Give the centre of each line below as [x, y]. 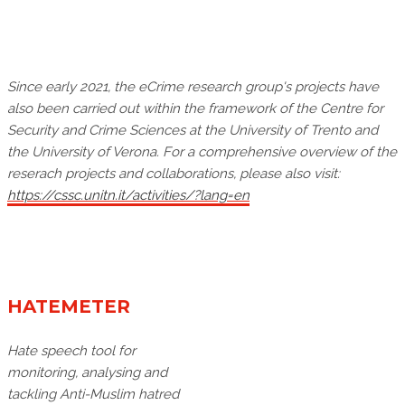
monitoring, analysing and [87, 373]
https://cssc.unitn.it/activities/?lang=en [128, 196]
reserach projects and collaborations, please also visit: [174, 174]
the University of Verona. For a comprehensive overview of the [202, 152]
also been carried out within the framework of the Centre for [195, 109]
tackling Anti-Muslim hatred [93, 395]
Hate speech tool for [71, 351]
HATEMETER [69, 307]
